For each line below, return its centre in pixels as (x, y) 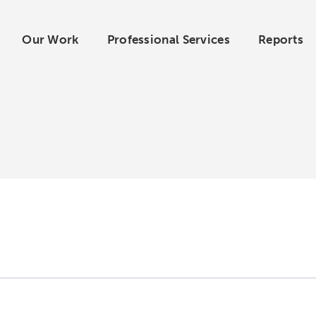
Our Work (50, 39)
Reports (281, 39)
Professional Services (168, 39)
